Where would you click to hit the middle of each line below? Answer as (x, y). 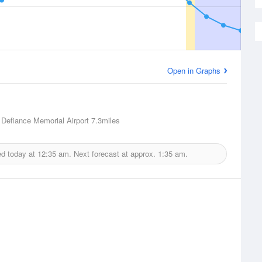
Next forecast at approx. (114, 154)
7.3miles (104, 120)
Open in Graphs (194, 70)
